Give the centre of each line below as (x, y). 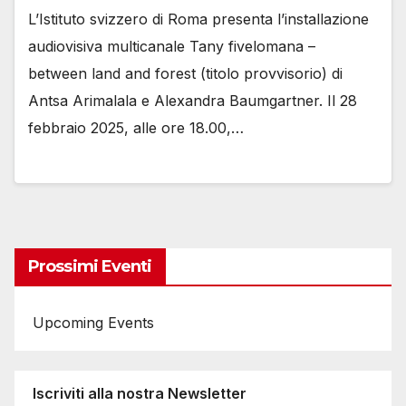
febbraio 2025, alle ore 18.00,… (136, 128)
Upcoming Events (93, 323)
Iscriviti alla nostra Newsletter (140, 393)
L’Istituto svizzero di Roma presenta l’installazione (198, 19)
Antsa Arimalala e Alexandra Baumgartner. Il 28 (193, 101)
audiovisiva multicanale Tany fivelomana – (172, 47)
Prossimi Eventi (90, 266)
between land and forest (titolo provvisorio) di (185, 74)
